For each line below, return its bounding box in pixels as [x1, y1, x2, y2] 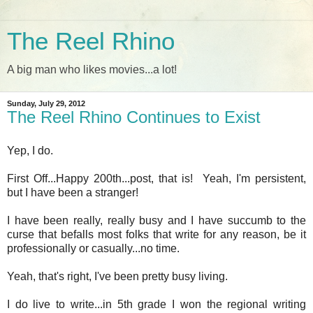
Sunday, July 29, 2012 [7, 99, 85, 108]
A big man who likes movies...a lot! [7, 64, 177, 75]
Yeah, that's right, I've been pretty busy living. [7, 270, 231, 282]
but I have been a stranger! [7, 186, 138, 198]
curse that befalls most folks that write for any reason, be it [7, 228, 306, 240]
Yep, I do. [7, 144, 53, 156]
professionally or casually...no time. [7, 242, 180, 254]
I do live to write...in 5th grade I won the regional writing [7, 298, 306, 310]
